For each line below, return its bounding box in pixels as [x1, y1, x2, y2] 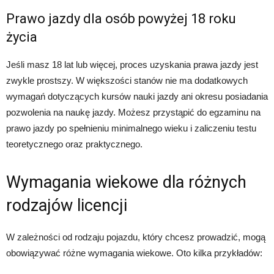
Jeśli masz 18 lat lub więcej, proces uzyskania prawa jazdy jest [6, 59, 258, 70]
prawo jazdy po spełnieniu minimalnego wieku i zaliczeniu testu [6, 122, 256, 133]
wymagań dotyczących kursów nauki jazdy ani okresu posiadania [6, 91, 268, 102]
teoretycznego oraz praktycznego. [6, 138, 143, 149]
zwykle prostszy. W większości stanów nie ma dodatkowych [6, 75, 248, 86]
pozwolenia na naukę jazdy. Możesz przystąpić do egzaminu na [6, 106, 261, 117]
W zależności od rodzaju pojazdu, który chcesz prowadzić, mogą [6, 231, 265, 242]
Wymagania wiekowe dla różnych [6, 172, 246, 192]
